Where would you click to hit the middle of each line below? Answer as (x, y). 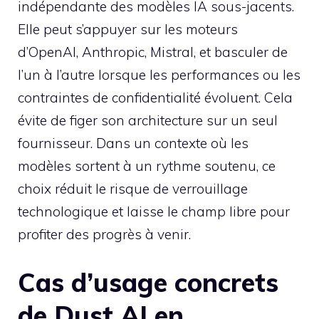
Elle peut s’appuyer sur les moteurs (128, 30)
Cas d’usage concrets (148, 282)
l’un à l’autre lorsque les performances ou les (159, 75)
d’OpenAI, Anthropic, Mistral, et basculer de (153, 52)
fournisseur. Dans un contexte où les (133, 143)
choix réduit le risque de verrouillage (133, 189)
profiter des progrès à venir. (104, 235)
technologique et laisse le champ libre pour (154, 212)
